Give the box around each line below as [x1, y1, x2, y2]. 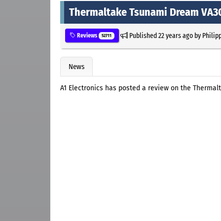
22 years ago [158, 31, 193, 40]
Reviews [75, 32, 99, 39]
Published [127, 31, 158, 40]
